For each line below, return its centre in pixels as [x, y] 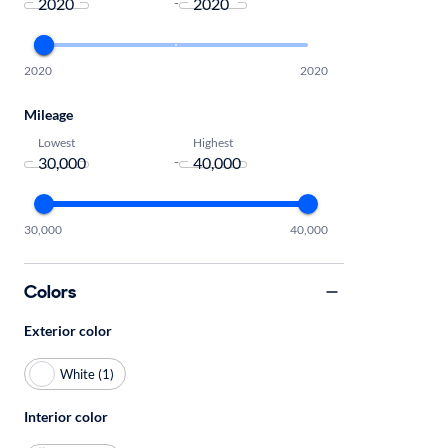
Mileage [48, 114]
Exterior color [68, 330]
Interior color [66, 416]
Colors [50, 291]
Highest [212, 141]
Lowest [57, 141]
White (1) [87, 373]
